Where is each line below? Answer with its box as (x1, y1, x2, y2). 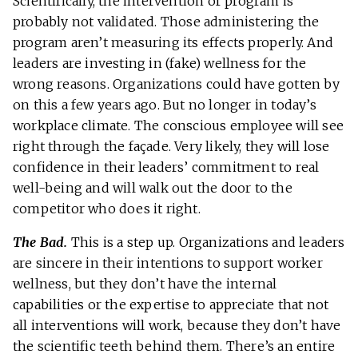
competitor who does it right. (13, 201, 201, 217)
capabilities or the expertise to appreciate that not (13, 296, 329, 313)
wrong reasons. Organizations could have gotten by (13, 76, 340, 93)
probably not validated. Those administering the (13, 14, 320, 30)
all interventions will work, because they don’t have (13, 317, 341, 334)
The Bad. (13, 234, 68, 251)
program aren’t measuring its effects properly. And (13, 34, 334, 51)
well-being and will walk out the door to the (13, 180, 292, 197)
